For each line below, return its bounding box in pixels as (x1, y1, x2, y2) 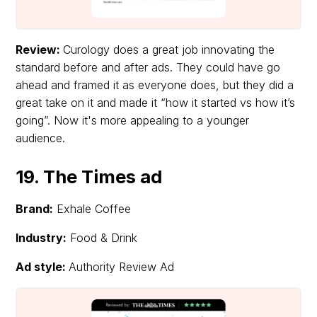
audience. (16, 130, 66, 145)
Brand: (16, 201, 54, 216)
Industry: (16, 230, 67, 245)
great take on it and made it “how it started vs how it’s (16, 95, 296, 110)
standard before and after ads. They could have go (16, 59, 281, 74)
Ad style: (16, 259, 69, 274)
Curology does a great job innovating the (63, 42, 275, 57)
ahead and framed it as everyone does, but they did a (16, 77, 294, 92)
